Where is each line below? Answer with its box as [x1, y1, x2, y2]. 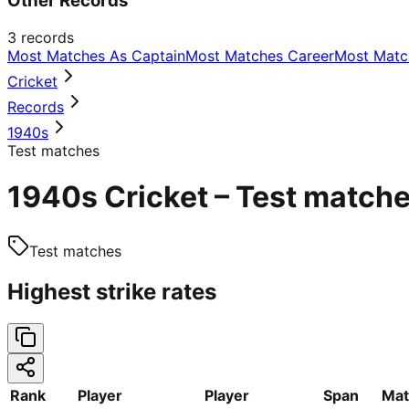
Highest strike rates [7, 278, 216, 305]
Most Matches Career [185, 46, 334, 65]
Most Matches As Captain [7, 46, 185, 65]
